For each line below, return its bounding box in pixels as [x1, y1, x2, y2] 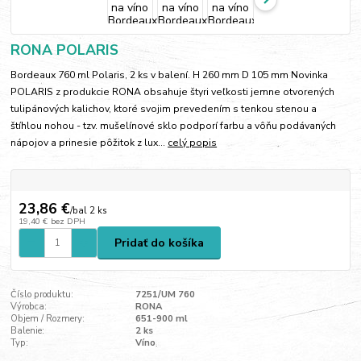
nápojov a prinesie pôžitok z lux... [10, 136, 168, 150]
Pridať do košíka [114, 234, 204, 251]
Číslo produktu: [10, 288, 74, 301]
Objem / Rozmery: [10, 313, 85, 326]
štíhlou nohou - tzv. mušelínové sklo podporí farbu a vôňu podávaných [10, 119, 337, 133]
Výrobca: [10, 301, 48, 313]
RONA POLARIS [10, 40, 119, 60]
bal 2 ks [72, 205, 107, 218]
